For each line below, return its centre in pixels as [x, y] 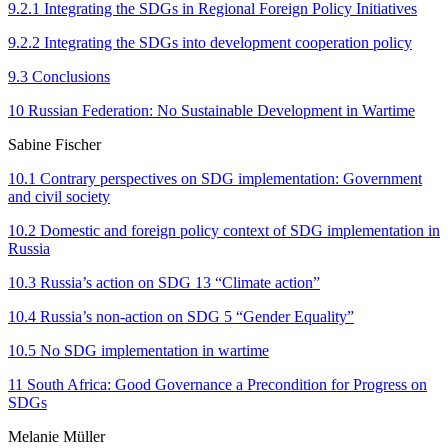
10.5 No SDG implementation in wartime [138, 350]
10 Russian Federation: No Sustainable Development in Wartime [211, 110]
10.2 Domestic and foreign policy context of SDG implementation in [224, 230]
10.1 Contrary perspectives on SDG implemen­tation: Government [215, 178]
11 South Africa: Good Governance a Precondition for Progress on [217, 384]
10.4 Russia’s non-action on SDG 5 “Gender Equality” [181, 316]
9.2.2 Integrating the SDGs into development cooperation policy [210, 42]
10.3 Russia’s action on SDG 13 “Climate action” [164, 282]
